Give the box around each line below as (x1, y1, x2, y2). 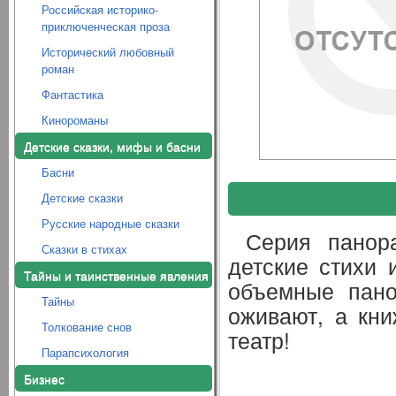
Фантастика (42, 86, 103, 103)
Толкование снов (42, 318, 132, 335)
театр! (228, 324, 290, 355)
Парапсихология (42, 344, 129, 361)
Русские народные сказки (42, 215, 179, 232)
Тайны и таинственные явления (24, 266, 209, 284)
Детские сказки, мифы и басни (24, 137, 201, 155)
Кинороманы (42, 111, 108, 128)
